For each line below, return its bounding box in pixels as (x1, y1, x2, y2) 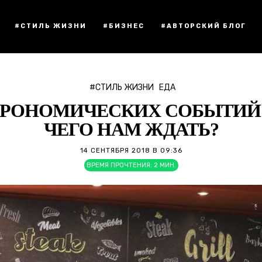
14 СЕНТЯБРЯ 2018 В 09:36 (80, 146, 182, 154)
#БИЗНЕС (103, 22, 144, 30)
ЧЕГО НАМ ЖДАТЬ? (43, 119, 219, 140)
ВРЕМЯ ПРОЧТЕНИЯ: (86, 161, 152, 169)
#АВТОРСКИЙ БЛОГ (161, 22, 246, 30)
